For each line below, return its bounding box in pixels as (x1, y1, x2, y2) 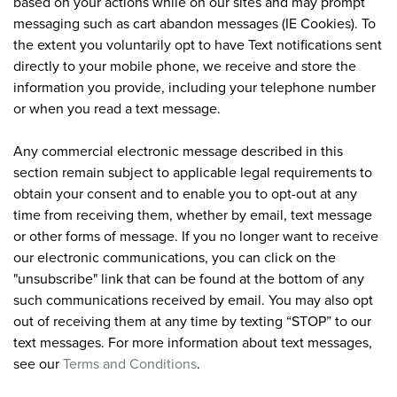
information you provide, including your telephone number (13, 76, 376, 97)
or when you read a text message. (13, 97, 221, 118)
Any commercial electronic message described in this (13, 140, 343, 160)
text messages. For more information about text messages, (13, 331, 372, 352)
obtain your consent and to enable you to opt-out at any (13, 183, 357, 203)
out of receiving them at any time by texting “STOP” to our (13, 310, 371, 331)
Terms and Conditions (63, 353, 197, 373)
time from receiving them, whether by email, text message (13, 204, 372, 224)
